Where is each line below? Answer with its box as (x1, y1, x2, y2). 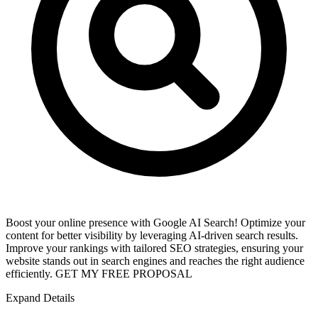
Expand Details (6, 291, 75, 304)
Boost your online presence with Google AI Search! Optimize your (6, 216, 305, 229)
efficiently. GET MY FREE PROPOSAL (6, 267, 192, 280)
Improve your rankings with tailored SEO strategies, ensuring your (6, 241, 303, 254)
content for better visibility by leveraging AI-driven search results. (6, 229, 298, 241)
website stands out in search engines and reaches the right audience (6, 254, 305, 267)
